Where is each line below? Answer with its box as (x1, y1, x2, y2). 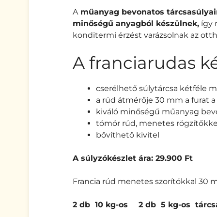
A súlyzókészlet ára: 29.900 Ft (73, 154, 195, 163)
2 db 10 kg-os (73, 200, 128, 210)
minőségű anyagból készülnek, (73, 19, 199, 29)
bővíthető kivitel (96, 130, 159, 140)
